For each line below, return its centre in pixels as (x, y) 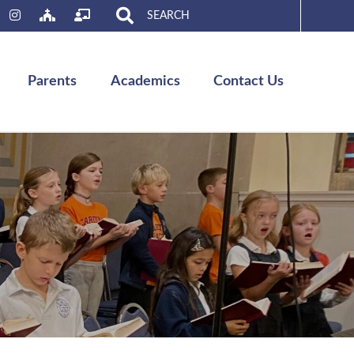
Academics (145, 81)
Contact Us (249, 81)
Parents (53, 81)
